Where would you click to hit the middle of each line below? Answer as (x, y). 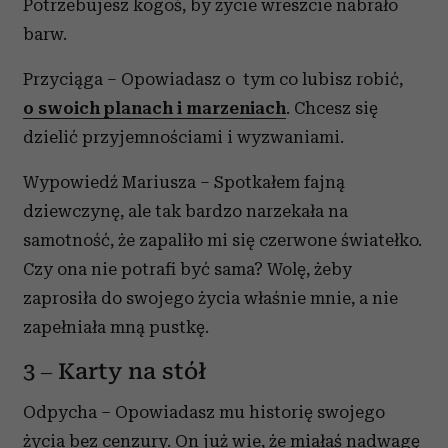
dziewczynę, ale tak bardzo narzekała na (185, 211)
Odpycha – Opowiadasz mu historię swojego (204, 411)
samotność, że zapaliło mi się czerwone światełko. (222, 240)
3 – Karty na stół (114, 372)
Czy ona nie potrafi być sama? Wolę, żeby (187, 269)
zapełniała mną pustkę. (116, 327)
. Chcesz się (332, 108)
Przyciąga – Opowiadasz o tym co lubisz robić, (213, 79)
